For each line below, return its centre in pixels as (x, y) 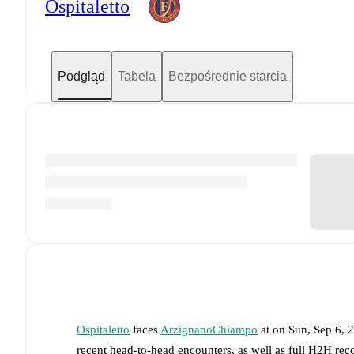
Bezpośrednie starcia (228, 76)
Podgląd (81, 76)
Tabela (137, 76)
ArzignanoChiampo (209, 329)
